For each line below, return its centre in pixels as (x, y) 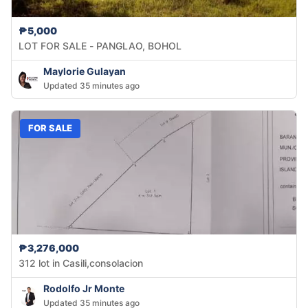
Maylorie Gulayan (85, 71)
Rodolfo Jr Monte (84, 288)
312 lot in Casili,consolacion (81, 263)
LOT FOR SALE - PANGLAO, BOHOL (100, 45)
